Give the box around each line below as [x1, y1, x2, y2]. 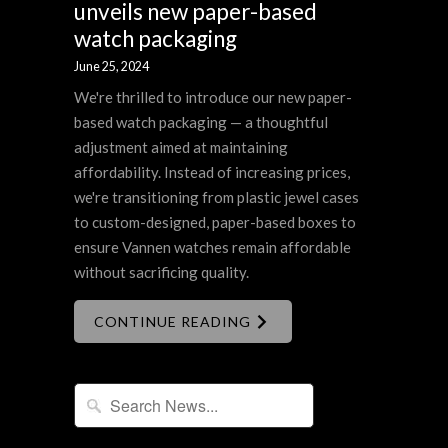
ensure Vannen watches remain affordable [74, 238, 351, 257]
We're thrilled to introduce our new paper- [74, 88, 352, 107]
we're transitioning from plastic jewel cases [74, 188, 359, 207]
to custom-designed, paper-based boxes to [74, 213, 356, 232]
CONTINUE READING [94, 313, 255, 331]
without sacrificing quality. [74, 263, 249, 282]
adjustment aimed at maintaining [74, 138, 288, 157]
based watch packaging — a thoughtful [74, 113, 328, 132]
